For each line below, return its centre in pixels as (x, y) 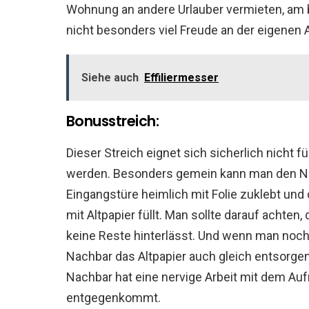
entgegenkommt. (113, 298)
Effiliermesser (181, 78)
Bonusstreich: (113, 121)
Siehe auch (110, 78)
